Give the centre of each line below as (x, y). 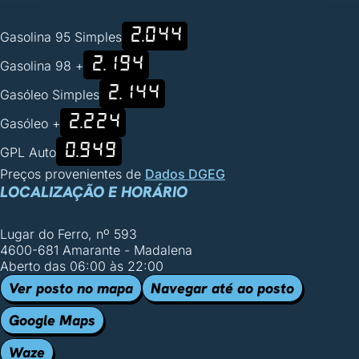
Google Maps (52, 320)
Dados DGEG (185, 174)
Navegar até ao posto (222, 288)
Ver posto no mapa (71, 288)
